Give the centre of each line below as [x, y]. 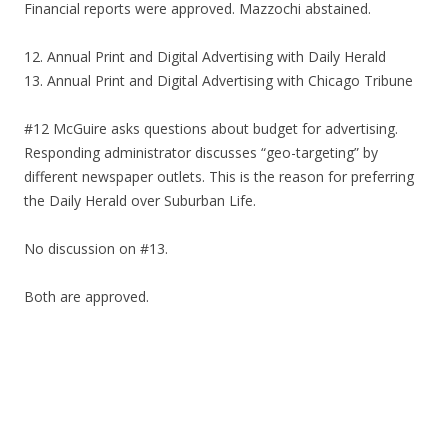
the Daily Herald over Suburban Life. [140, 200]
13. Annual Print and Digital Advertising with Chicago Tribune [218, 80]
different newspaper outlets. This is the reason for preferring [219, 176]
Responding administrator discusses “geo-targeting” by [201, 152]
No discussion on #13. [96, 248]
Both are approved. [86, 296]
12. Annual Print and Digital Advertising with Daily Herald [205, 56]
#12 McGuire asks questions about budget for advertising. [211, 128]
